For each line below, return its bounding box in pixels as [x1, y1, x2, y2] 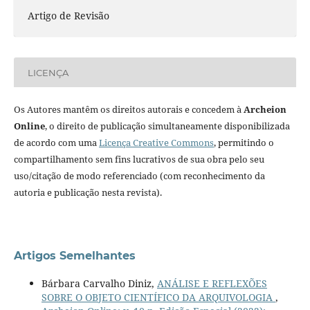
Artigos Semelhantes [13, 249, 136, 263]
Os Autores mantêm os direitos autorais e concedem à [13, 103, 244, 116]
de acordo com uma [13, 136, 99, 149]
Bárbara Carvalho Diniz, [41, 277, 157, 291]
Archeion [243, 103, 286, 116]
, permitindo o [213, 136, 274, 149]
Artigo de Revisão [27, 9, 109, 23]
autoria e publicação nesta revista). [13, 186, 162, 199]
